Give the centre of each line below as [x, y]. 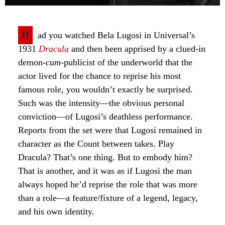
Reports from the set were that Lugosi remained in [110, 130]
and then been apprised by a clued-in [137, 49]
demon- [32, 63]
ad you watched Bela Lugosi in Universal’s [116, 35]
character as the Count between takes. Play [96, 144]
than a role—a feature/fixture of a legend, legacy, [108, 198]
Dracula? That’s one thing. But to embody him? [105, 157]
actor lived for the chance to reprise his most [99, 76]
